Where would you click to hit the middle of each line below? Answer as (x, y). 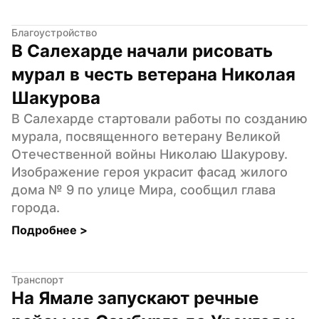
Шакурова (56, 98)
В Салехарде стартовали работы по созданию (159, 118)
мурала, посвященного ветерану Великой (146, 136)
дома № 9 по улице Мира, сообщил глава (143, 189)
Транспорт (38, 279)
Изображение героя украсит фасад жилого (150, 172)
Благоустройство (54, 32)
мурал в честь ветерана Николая (153, 74)
